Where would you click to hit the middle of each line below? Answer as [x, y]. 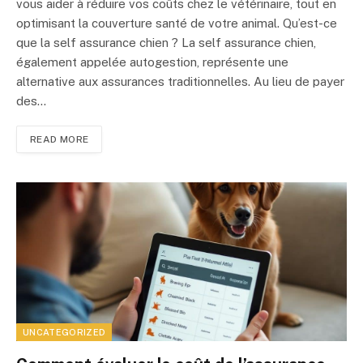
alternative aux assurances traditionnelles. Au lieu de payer [180, 82]
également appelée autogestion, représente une [152, 62]
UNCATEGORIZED [64, 332]
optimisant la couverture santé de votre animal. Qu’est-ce [177, 23]
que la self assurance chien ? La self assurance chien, [166, 43]
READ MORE [60, 140]
